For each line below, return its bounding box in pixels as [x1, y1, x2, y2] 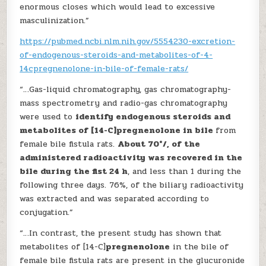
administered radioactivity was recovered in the [20, 151, 243, 164]
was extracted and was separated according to [20, 192, 210, 205]
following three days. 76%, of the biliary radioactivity [20, 179, 244, 191]
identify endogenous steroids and [75, 110, 231, 123]
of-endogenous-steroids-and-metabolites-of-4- [20, 49, 213, 61]
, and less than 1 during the [128, 165, 242, 178]
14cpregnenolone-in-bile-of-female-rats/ [20, 62, 189, 75]
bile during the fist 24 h [20, 165, 128, 178]
